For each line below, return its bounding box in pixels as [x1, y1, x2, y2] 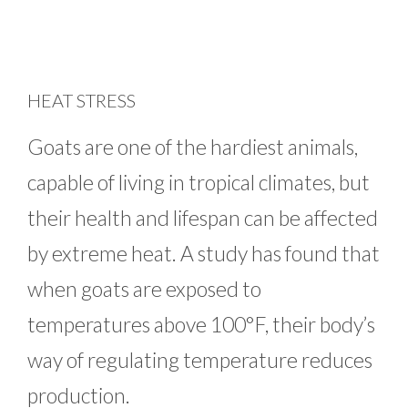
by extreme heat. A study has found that [27, 240, 380, 266]
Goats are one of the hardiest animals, [27, 133, 358, 159]
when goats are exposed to [27, 275, 261, 301]
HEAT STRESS [27, 88, 136, 111]
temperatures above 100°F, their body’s [27, 311, 375, 337]
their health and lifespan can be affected [27, 204, 378, 230]
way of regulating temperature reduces [27, 346, 372, 372]
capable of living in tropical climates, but [27, 168, 370, 195]
